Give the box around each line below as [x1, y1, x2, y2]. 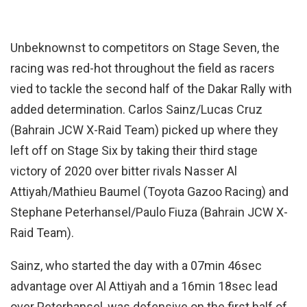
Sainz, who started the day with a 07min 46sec [10, 258, 262, 273]
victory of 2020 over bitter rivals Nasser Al [10, 164, 237, 179]
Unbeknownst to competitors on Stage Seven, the [10, 40, 280, 56]
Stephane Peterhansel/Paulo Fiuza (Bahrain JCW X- [10, 205, 288, 220]
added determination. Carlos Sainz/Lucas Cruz [10, 102, 262, 117]
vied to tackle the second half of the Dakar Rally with [10, 82, 292, 97]
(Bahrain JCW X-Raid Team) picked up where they [10, 123, 278, 138]
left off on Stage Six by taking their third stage [10, 143, 258, 158]
